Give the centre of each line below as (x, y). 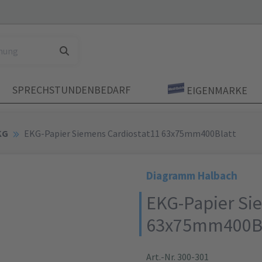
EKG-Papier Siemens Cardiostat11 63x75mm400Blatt (130, 133)
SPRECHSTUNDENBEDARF (71, 90)
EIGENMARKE (216, 90)
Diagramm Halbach (192, 175)
